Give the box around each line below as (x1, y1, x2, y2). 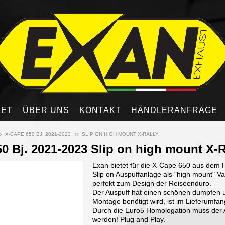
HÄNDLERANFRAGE (131, 106, 217, 115)
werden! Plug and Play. (92, 215, 165, 223)
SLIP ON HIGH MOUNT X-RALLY (82, 131, 159, 137)
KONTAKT (79, 106, 121, 115)
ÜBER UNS (23, 106, 69, 115)
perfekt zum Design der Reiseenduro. (92, 179, 211, 187)
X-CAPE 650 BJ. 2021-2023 (5, 131, 71, 137)
